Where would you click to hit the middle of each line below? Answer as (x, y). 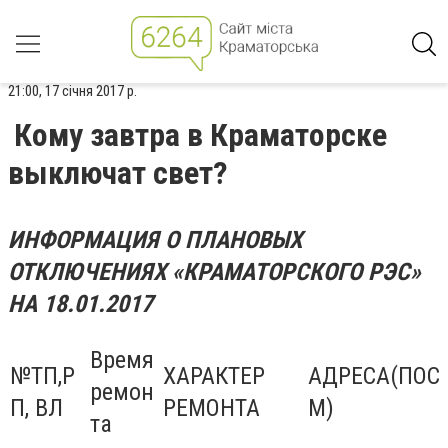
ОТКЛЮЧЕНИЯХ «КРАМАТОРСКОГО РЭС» (214, 272)
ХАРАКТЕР (214, 375)
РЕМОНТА (211, 407)
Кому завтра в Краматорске (200, 135)
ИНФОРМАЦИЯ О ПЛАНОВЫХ (155, 240)
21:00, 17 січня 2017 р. (72, 91)
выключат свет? (118, 173)
